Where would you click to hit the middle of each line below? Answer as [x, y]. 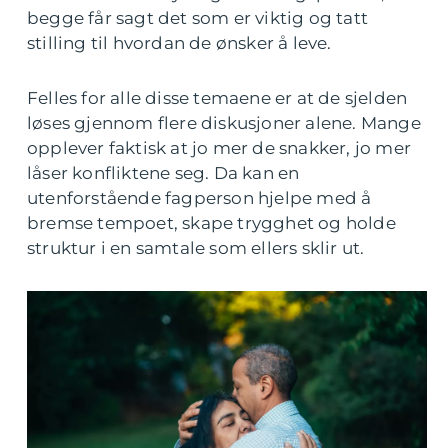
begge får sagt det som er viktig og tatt [198, 18]
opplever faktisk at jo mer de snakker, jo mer [219, 148]
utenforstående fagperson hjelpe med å [199, 198]
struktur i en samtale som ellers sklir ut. [196, 248]
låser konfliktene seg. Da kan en [163, 173]
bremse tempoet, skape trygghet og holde [211, 223]
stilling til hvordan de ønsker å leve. [179, 43]
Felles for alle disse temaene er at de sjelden [217, 98]
